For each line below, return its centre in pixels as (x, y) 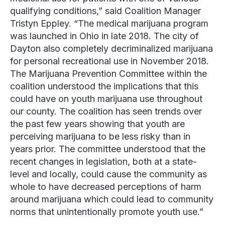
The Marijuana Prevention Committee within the (108, 74)
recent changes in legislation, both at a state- (103, 162)
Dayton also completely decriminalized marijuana (111, 49)
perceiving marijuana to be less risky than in (100, 137)
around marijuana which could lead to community (112, 199)
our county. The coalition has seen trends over (106, 111)
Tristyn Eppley (39, 24)
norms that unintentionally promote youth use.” (107, 212)
